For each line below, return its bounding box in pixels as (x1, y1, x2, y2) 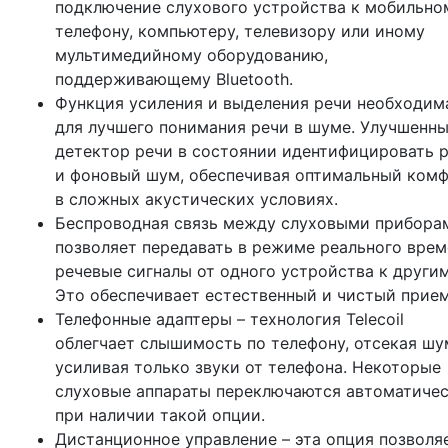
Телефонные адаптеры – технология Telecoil (55, 309, 404, 330)
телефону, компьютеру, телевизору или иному (55, 21, 425, 42)
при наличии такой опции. (55, 405, 265, 426)
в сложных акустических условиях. (55, 189, 338, 210)
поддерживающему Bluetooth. (55, 69, 293, 90)
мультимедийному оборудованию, (55, 45, 328, 66)
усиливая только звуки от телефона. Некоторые (55, 357, 441, 378)
